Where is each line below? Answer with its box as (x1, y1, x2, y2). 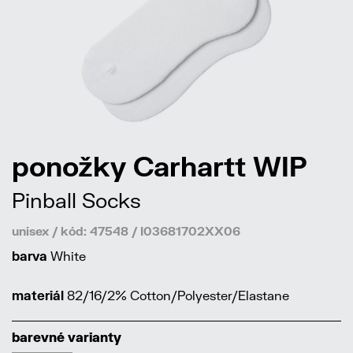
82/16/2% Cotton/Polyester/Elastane (64, 288, 289, 303)
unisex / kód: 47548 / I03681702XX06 (12, 224, 240, 239)
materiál (12, 288, 64, 303)
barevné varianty (12, 329, 121, 345)
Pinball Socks (12, 188, 141, 214)
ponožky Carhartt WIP (12, 150, 307, 183)
